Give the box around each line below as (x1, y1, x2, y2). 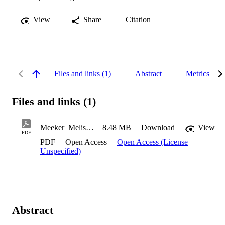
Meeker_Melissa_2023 (86, 123, 94, 132)
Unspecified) (40, 147, 81, 156)
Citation (126, 15, 151, 24)
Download (141, 123, 175, 132)
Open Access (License (117, 138, 188, 147)
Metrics (186, 69, 209, 78)
